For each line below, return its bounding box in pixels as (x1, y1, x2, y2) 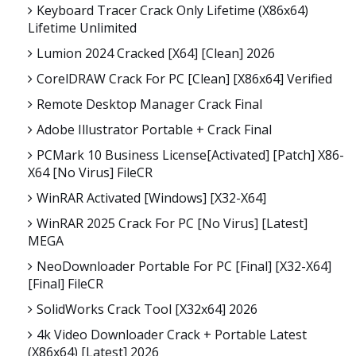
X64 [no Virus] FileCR (28, 164, 153, 182)
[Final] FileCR (28, 275, 103, 293)
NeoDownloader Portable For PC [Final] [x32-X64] (37, 257, 331, 276)
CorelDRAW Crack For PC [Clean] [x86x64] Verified (37, 70, 332, 88)
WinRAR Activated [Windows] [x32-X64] (37, 189, 266, 207)
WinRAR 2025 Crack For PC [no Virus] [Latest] (37, 215, 308, 233)
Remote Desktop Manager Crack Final (37, 95, 262, 114)
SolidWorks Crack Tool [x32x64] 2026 (37, 300, 257, 319)
